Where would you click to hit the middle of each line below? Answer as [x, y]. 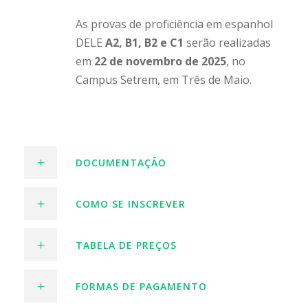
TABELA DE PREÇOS [126, 245]
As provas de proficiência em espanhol [174, 24]
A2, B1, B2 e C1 [144, 42]
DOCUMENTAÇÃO [121, 162]
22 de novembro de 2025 [160, 61]
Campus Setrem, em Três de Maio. [164, 79]
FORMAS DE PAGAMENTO [141, 286]
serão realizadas [227, 42]
